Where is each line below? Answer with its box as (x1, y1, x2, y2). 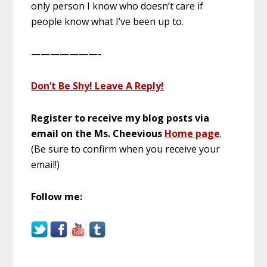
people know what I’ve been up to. (31, 14, 184, 28)
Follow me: (31, 190, 83, 203)
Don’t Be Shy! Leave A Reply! (31, 79, 164, 92)
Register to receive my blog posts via (31, 111, 210, 125)
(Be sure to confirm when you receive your (31, 142, 221, 156)
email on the (31, 126, 95, 140)
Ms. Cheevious (94, 126, 165, 140)
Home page (164, 126, 221, 140)
